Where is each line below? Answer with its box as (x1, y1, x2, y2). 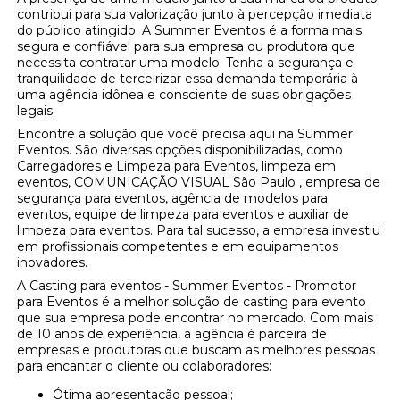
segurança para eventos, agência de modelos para (17, 190, 329, 207)
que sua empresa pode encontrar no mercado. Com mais (17, 310, 374, 327)
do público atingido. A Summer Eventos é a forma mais (17, 22, 362, 39)
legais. (17, 103, 56, 120)
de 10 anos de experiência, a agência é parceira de (17, 326, 328, 343)
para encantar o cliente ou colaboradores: (17, 358, 272, 375)
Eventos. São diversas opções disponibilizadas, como (17, 142, 344, 159)
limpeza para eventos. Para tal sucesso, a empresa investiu (17, 222, 381, 239)
